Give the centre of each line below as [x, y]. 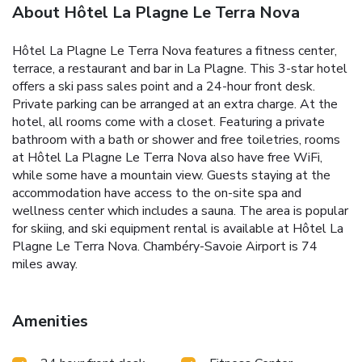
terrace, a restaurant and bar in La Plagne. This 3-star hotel [180, 69]
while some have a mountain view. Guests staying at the [171, 176]
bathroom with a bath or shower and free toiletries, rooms [176, 140]
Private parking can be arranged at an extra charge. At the [175, 105]
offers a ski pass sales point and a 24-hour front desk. [164, 87]
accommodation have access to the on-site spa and [157, 194]
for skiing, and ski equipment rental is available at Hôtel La [178, 229]
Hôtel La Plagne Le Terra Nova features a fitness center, [175, 51]
